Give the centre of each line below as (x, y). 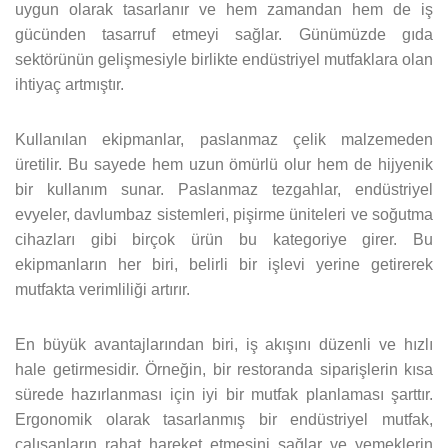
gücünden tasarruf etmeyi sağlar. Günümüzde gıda (224, 34)
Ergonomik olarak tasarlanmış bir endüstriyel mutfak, (224, 419)
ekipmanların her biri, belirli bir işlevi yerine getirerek (224, 264)
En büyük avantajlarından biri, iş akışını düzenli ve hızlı (224, 344)
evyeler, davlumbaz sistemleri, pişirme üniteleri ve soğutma (224, 214)
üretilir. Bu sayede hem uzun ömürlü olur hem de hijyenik (224, 164)
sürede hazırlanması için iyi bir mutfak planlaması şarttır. (224, 394)
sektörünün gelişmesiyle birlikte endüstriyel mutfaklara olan (224, 59)
